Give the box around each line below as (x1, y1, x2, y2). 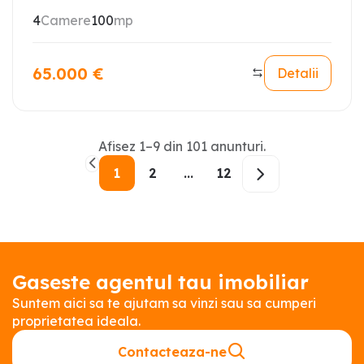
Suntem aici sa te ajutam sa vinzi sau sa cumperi (12, 295, 316, 311)
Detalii (277, 65, 318, 81)
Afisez (98, 138, 139, 154)
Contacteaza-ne (118, 344, 227, 360)
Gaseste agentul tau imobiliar (12, 270, 309, 294)
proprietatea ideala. (12, 313, 141, 329)
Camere (41, 12, 91, 28)
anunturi (210, 138, 263, 154)
